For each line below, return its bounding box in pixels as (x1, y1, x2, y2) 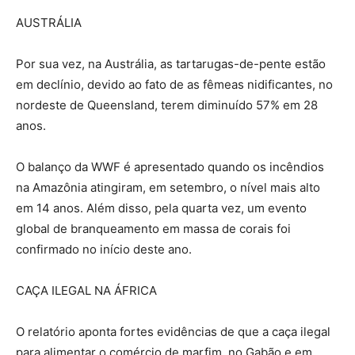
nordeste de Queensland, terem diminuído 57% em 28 (16, 97, 318, 113)
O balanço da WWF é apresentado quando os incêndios (16, 159, 324, 175)
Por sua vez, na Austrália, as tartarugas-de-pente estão (16, 56, 326, 72)
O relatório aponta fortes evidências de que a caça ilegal (16, 324, 330, 340)
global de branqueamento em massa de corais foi (16, 221, 291, 237)
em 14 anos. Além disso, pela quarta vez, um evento (16, 200, 307, 216)
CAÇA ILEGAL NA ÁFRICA (16, 283, 157, 299)
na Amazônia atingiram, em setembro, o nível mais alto (16, 180, 320, 196)
